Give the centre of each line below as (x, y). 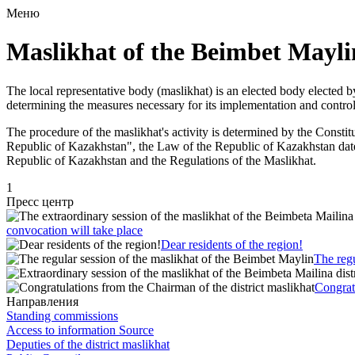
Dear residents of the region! (232, 244)
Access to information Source (80, 330)
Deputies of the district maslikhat (88, 344)
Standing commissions (62, 315)
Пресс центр (40, 201)
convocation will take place (74, 230)
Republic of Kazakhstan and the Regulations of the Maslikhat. (161, 160)
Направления (42, 301)
